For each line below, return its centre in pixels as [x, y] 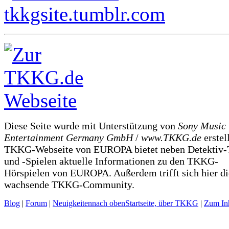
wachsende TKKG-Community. [69, 185]
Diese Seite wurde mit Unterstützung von [91, 126]
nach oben [109, 203]
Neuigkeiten [72, 203]
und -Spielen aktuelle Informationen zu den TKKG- [111, 161]
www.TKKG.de [173, 138]
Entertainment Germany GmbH [68, 138]
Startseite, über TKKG [162, 203]
